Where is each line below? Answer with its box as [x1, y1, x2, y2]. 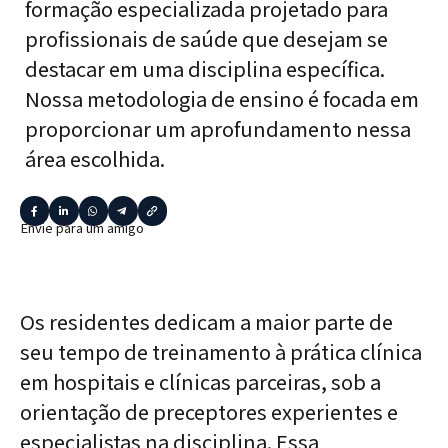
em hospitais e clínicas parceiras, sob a [20, 367, 381, 397]
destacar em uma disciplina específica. [25, 54, 385, 83]
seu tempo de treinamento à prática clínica [20, 337, 422, 367]
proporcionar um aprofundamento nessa [25, 114, 411, 143]
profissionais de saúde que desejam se [25, 24, 388, 53]
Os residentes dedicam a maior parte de [20, 307, 393, 337]
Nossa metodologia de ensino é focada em [25, 84, 419, 113]
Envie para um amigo [21, 217, 144, 237]
